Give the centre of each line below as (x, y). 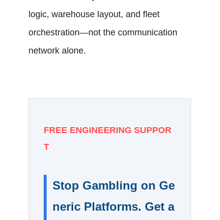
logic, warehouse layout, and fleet (94, 14)
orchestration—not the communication (103, 32)
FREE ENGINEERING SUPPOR (108, 130)
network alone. (57, 51)
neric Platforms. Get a (114, 206)
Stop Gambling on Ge (114, 185)
